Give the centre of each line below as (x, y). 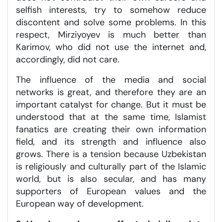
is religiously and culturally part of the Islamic (111, 166)
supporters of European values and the (111, 191)
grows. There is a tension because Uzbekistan (111, 154)
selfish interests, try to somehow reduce (111, 10)
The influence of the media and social (111, 80)
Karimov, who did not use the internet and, (111, 47)
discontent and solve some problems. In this (111, 22)
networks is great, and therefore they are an (111, 92)
